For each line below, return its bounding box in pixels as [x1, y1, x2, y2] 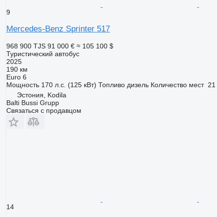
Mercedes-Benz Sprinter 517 [6, 24, 110, 34]
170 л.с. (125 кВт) [41, 81, 96, 89]
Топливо [98, 81, 125, 89]
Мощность [6, 81, 39, 89]
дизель [126, 81, 149, 89]
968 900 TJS [6, 42, 46, 50]
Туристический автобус [6, 50, 79, 58]
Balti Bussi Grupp [6, 99, 59, 107]
